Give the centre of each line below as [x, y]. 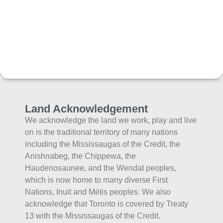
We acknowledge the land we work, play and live [111, 120]
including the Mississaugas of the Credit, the [103, 144]
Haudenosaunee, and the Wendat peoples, [101, 168]
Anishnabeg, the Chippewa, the [80, 156]
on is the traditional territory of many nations [101, 132]
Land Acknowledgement [86, 109]
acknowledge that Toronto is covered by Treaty [107, 204]
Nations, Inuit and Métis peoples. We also [98, 192]
